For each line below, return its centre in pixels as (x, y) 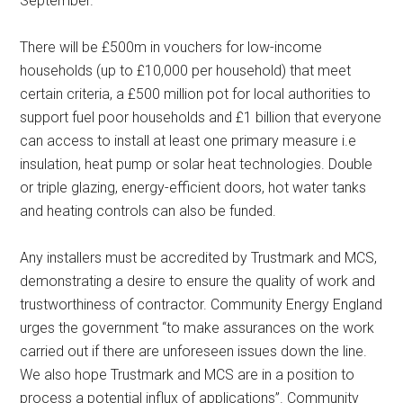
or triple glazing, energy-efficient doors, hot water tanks (193, 188)
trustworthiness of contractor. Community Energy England (201, 304)
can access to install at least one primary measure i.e (188, 141)
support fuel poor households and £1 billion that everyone (201, 117)
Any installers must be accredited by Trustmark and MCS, (199, 258)
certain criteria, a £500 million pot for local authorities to (196, 94)
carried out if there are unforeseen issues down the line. (194, 351)
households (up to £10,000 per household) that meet (186, 71)
